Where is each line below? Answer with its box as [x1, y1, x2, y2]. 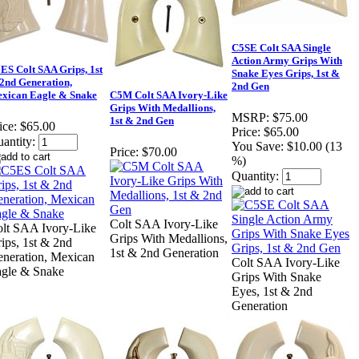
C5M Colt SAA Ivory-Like [110, 89, 228, 102]
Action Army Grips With [232, 54, 342, 67]
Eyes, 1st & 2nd [232, 284, 313, 299]
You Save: [232, 139, 284, 154]
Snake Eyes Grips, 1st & [232, 67, 340, 80]
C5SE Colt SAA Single [232, 42, 331, 54]
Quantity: [232, 169, 279, 184]
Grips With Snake [232, 270, 321, 284]
